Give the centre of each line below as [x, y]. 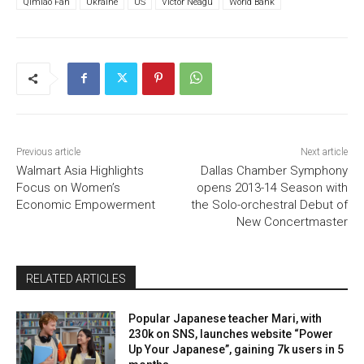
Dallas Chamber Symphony [274, 171]
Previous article [48, 152]
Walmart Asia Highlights [80, 171]
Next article [324, 152]
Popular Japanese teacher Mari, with [225, 319]
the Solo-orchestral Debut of [269, 205]
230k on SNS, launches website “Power [231, 334]
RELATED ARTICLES [76, 279]
